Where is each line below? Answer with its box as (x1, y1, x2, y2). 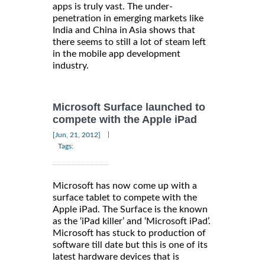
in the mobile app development (53, 49, 180, 59)
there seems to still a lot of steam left (53, 37, 206, 47)
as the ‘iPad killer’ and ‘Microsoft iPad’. (53, 216, 211, 226)
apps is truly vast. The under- (53, 2, 173, 12)
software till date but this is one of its (53, 240, 208, 250)
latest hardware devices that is (53, 251, 179, 261)
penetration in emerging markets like (53, 14, 203, 24)
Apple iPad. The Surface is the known (53, 204, 208, 214)
